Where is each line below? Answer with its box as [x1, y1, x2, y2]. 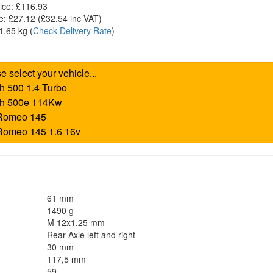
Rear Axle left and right [47, 229, 135, 241]
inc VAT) [68, 12, 102, 24]
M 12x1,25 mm [47, 216, 105, 229]
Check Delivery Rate [33, 24, 112, 37]
